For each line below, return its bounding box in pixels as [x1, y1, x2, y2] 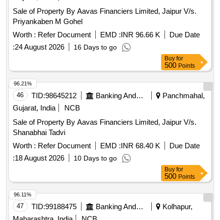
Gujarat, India [13, 104, 55, 112]
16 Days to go [74, 43, 117, 52]
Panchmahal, [161, 91, 205, 100]
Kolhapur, [161, 202, 192, 211]
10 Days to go [74, 154, 117, 163]
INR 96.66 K [121, 30, 160, 39]
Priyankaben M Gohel [13, 17, 82, 26]
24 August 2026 [15, 43, 64, 52]
